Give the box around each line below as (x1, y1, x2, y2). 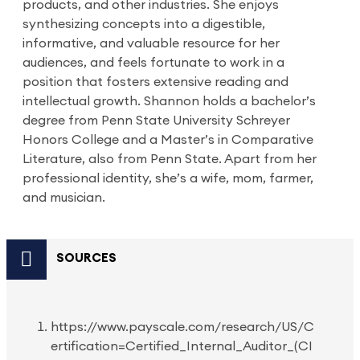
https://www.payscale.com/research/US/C (51, 320, 314, 333)
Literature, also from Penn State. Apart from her (22, 152, 317, 166)
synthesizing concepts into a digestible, (22, 17, 265, 31)
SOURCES (56, 252, 117, 265)
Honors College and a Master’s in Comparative (22, 133, 313, 146)
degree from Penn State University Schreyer (22, 113, 290, 127)
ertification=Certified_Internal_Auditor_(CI (51, 339, 313, 353)
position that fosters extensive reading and (22, 75, 288, 88)
